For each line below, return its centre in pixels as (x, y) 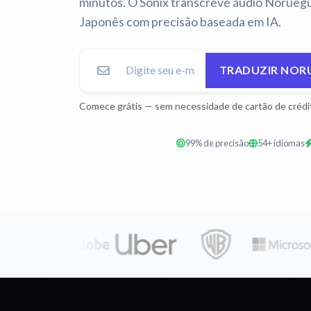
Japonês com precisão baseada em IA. (180, 22)
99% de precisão (217, 143)
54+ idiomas (281, 143)
